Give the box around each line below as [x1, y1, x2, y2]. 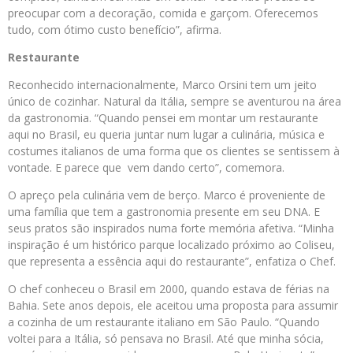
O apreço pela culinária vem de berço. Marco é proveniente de [8, 188, 325, 203]
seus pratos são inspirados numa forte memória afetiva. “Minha [8, 221, 334, 236]
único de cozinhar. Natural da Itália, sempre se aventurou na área [8, 94, 341, 110]
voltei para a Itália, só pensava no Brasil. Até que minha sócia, [8, 331, 324, 347]
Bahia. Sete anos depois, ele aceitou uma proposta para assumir [8, 298, 338, 314]
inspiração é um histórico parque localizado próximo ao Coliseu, [8, 237, 335, 253]
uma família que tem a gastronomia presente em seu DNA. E [8, 204, 320, 220]
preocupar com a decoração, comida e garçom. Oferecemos [8, 6, 318, 21]
